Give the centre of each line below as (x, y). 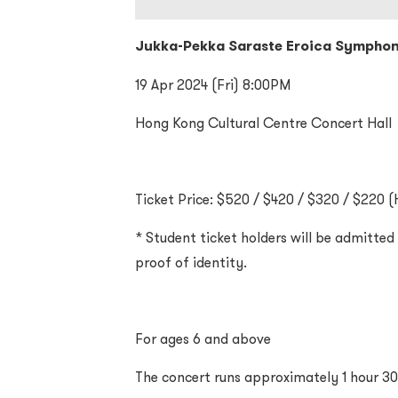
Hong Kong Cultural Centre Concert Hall (263, 123)
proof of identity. (191, 262)
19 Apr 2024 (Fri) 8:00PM (213, 84)
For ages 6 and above (203, 338)
